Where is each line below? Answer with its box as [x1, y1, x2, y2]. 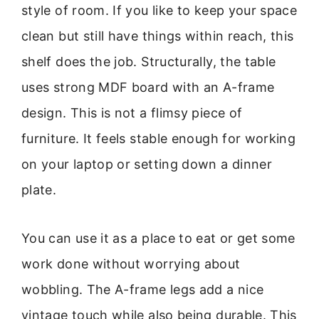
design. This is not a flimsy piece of [21, 105, 243, 120]
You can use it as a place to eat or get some [21, 231, 296, 246]
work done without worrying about [21, 256, 241, 272]
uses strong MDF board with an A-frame [21, 79, 275, 95]
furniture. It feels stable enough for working [21, 130, 296, 146]
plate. [21, 182, 57, 197]
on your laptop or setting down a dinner [21, 156, 273, 172]
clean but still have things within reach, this [21, 28, 294, 43]
